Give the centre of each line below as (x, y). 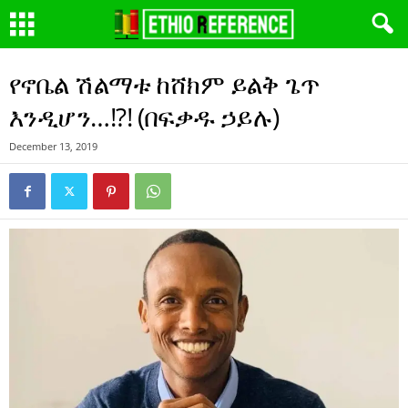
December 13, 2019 (53, 146)
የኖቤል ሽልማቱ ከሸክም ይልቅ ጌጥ (164, 84)
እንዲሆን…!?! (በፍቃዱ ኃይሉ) (144, 117)
